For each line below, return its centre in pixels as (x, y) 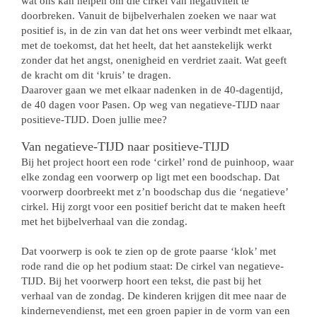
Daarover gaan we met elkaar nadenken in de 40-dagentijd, (152, 90)
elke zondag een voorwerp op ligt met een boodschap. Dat (150, 177)
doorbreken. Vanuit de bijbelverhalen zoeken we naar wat (149, 16)
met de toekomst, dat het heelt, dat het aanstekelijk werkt (146, 45)
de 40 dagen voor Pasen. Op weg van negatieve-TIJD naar (150, 105)
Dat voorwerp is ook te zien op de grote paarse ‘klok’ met (149, 251)
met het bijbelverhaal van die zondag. (104, 221)
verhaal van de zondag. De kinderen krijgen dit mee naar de (154, 296)
